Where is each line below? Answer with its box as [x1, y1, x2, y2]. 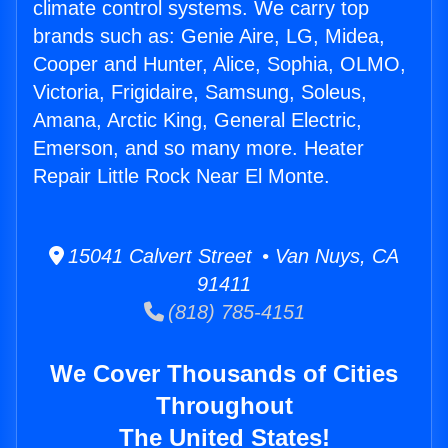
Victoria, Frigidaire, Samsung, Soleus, [33, 81, 367, 104]
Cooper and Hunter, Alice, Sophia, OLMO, [33, 53, 406, 76]
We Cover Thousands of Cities [50, 360, 398, 388]
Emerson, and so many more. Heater [33, 137, 364, 160]
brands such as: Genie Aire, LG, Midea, [33, 25, 385, 48]
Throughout [155, 392, 293, 420]
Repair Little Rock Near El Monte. [33, 165, 330, 188]
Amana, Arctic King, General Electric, [33, 109, 362, 132]
